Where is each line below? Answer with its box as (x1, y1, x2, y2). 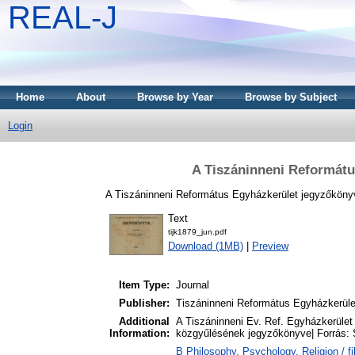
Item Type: (119, 279, 170, 292)
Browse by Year (137, 91, 213, 103)
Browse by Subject (245, 91, 337, 103)
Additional (119, 315, 170, 328)
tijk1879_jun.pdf (168, 227, 227, 237)
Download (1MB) (168, 240, 243, 253)
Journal (176, 279, 209, 292)
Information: (109, 327, 170, 340)
